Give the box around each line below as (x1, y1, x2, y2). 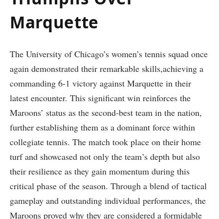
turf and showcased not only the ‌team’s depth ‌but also (10, 151, 200, 163)
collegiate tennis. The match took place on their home (10, 136, 201, 148)
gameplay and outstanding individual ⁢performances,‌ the (10, 195, 206, 207)
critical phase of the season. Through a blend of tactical (10, 180, 207, 192)
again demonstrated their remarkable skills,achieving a (10, 63, 203, 75)
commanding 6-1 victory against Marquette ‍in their (10, 77, 191, 89)
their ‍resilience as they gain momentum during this (10, 165, 190, 177)
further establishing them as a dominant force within (10, 121, 195, 133)
